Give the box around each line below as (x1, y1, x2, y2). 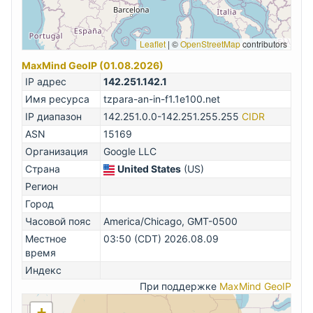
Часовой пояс (25, 215, 91, 228)
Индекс (25, 264, 61, 277)
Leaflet (140, 38, 166, 50)
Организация (25, 145, 88, 158)
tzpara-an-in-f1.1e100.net (103, 93, 220, 105)
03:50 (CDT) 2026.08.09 (103, 233, 219, 245)
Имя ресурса (25, 93, 89, 105)
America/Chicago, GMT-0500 (103, 215, 238, 228)
